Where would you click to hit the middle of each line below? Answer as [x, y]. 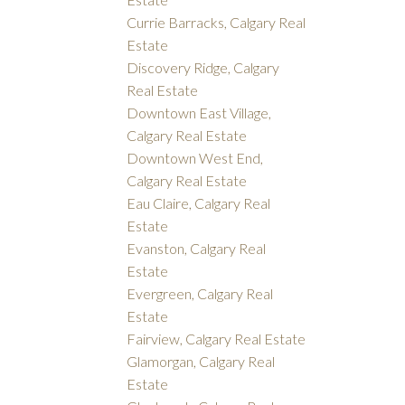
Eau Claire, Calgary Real [199, 202]
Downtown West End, [195, 157]
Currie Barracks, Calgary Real [217, 22]
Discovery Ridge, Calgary [203, 67]
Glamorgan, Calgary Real [201, 361]
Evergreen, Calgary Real [200, 293]
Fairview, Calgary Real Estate [217, 338]
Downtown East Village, [199, 112]
